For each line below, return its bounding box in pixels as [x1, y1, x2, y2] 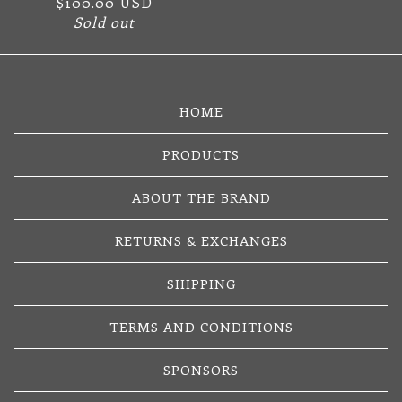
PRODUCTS [162, 145, 240, 163]
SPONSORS [163, 361, 239, 379]
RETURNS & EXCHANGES [114, 232, 288, 249]
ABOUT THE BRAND [131, 188, 271, 206]
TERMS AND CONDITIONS [109, 318, 293, 336]
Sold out [74, 13, 135, 31]
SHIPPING [166, 275, 236, 293]
